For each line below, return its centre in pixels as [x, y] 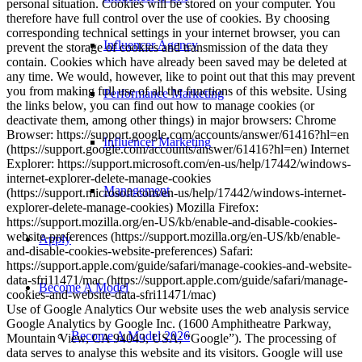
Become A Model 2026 [130, 335]
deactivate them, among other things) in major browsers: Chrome [171, 120]
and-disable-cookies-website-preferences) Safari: [130, 250]
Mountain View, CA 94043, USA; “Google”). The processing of [171, 338]
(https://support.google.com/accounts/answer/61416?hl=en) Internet [178, 149]
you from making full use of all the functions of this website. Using [177, 90]
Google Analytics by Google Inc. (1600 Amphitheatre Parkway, [169, 323]
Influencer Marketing [157, 141]
